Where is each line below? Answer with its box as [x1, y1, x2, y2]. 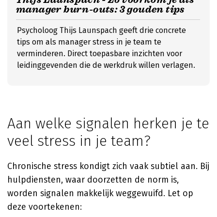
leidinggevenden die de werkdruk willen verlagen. [17, 61, 195, 70]
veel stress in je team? [7, 132, 151, 150]
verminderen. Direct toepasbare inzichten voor [17, 49, 182, 58]
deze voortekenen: [7, 201, 82, 212]
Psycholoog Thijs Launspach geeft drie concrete [17, 26, 186, 35]
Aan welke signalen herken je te [7, 115, 209, 132]
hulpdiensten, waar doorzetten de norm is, [7, 174, 179, 185]
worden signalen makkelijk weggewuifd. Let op [7, 188, 193, 199]
